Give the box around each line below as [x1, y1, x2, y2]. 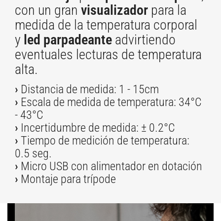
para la [148, 2, 186, 19]
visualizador [81, 2, 148, 19]
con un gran [15, 2, 81, 19]
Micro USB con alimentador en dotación [18, 159, 202, 174]
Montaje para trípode [18, 172, 116, 186]
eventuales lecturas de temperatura [15, 46, 202, 63]
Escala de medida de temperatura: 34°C [18, 95, 202, 110]
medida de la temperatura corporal [15, 17, 197, 34]
